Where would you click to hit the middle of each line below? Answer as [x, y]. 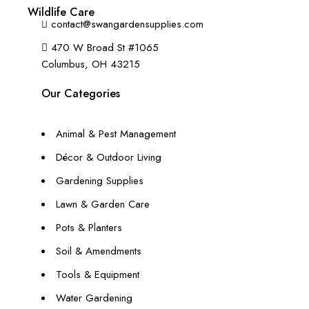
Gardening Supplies [100, 181]
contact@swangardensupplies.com [127, 24]
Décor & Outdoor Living [109, 157]
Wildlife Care [61, 12]
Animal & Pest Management [116, 134]
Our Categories [81, 93]
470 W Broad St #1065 [105, 48]
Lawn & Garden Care [103, 204]
